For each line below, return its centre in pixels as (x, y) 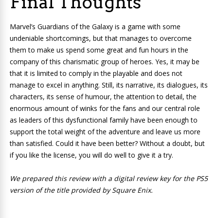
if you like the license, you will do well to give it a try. (91, 155)
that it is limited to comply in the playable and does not (96, 73)
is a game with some (147, 27)
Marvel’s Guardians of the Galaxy (61, 27)
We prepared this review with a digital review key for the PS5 (109, 179)
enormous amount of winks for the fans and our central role (105, 109)
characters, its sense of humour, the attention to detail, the (103, 97)
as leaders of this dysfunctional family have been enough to (104, 120)
